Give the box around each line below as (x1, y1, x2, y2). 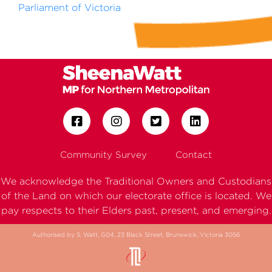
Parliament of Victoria (18, 2, 121, 13)
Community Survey (60, 150, 147, 159)
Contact (175, 150, 212, 159)
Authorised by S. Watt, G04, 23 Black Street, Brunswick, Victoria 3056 (32, 231, 240, 238)
